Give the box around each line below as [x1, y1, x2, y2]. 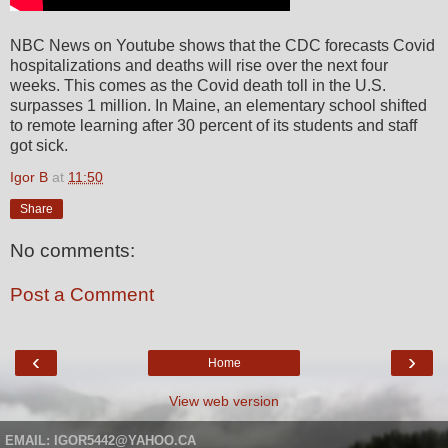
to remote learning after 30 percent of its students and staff [10, 116, 417, 134]
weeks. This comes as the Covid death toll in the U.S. [10, 76, 386, 94]
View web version [169, 393, 279, 410]
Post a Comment [10, 284, 154, 306]
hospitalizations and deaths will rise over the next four [10, 56, 388, 74]
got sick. [10, 136, 68, 154]
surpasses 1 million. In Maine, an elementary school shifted [10, 96, 427, 114]
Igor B [10, 168, 48, 185]
